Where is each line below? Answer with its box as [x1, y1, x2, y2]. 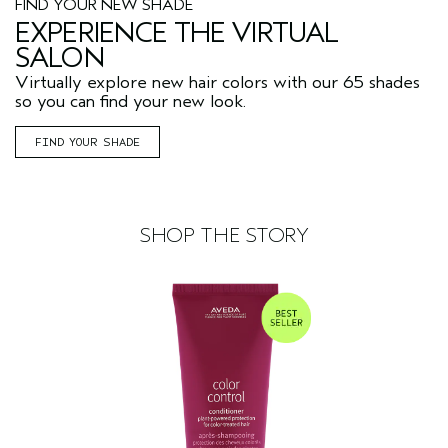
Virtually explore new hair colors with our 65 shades [15, 72, 420, 94]
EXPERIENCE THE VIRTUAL [15, 17, 339, 50]
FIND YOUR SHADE [35, 135, 140, 150]
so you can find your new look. [15, 91, 246, 113]
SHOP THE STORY [138, 224, 310, 248]
